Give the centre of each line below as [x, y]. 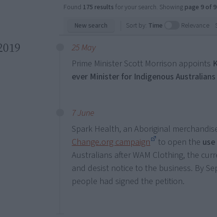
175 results [99, 7]
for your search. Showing [149, 7]
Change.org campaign [111, 142]
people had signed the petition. [128, 181]
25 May [84, 48]
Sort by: [136, 26]
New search [91, 26]
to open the [179, 142]
